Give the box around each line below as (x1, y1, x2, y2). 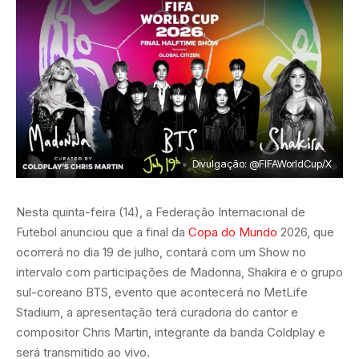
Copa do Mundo (188, 224, 277, 240)
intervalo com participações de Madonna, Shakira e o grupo (16, 264, 343, 280)
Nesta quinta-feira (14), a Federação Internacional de (16, 204, 305, 220)
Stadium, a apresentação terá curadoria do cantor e (16, 304, 298, 320)
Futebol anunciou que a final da (16, 224, 188, 240)
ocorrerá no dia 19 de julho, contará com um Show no (16, 244, 306, 260)
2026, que (277, 224, 334, 240)
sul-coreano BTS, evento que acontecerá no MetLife (16, 284, 308, 300)
